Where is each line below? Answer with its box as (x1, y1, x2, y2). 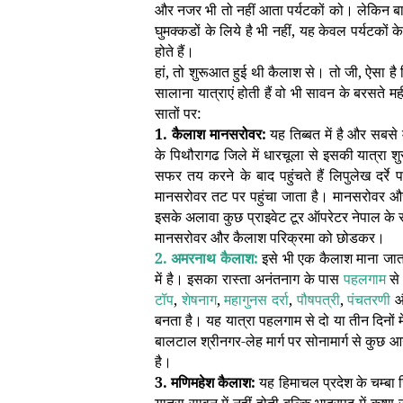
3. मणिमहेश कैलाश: (155, 372, 256, 392)
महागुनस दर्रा (224, 290, 289, 309)
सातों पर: (155, 103, 201, 123)
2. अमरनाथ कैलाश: (155, 248, 258, 268)
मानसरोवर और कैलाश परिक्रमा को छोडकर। (155, 228, 385, 247)
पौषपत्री (296, 290, 340, 309)
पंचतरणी (347, 290, 391, 309)
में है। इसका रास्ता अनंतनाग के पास (155, 269, 344, 289)
